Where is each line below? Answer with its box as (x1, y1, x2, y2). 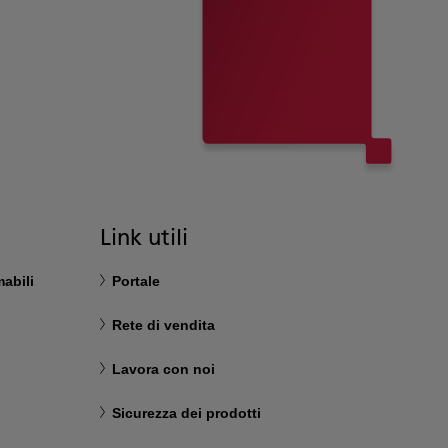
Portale (112, 272, 160, 289)
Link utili (100, 222, 188, 251)
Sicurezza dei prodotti (112, 404, 261, 421)
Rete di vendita (112, 316, 215, 333)
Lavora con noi (112, 360, 215, 377)
